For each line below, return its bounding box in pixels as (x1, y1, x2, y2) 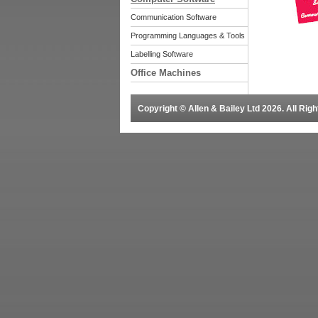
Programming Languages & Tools (131, 31, 245, 40)
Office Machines (131, 67, 201, 78)
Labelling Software (131, 50, 193, 58)
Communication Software (131, 13, 216, 21)
